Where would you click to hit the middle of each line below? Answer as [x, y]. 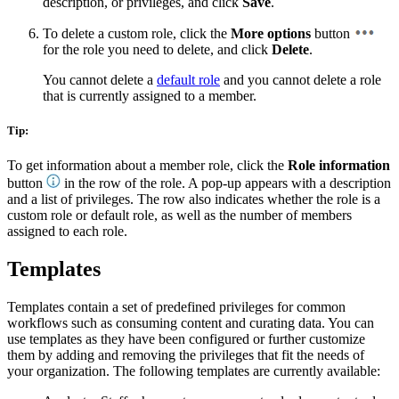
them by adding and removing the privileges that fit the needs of [186, 355]
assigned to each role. [67, 232]
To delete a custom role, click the [137, 33]
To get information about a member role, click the [147, 166]
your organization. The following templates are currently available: [194, 371]
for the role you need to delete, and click [157, 49]
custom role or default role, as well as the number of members [179, 216]
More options [271, 33]
